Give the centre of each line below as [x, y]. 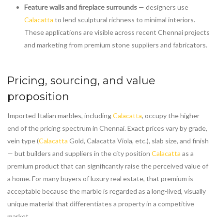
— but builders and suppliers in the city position [79, 154]
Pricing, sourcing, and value [81, 81]
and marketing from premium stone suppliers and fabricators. [116, 45]
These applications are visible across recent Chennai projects [117, 32]
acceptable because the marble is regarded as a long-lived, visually [107, 191]
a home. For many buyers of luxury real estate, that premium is [100, 179]
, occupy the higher [171, 116]
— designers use [163, 7]
